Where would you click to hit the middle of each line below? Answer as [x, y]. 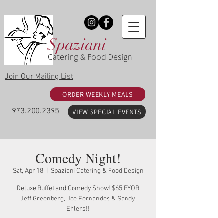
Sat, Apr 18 [28, 171]
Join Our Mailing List [39, 77]
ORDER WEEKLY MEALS [98, 94]
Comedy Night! [78, 158]
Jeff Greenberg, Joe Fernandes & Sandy [78, 199]
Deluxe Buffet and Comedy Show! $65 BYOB [78, 189]
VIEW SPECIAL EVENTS [107, 112]
